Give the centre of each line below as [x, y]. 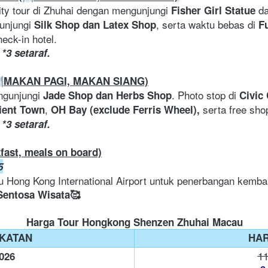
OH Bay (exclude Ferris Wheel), [125, 110]
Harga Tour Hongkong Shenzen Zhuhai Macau [134, 222]
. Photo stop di [205, 95]
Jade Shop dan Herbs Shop [107, 95]
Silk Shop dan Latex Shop [95, 25]
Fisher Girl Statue [213, 10]
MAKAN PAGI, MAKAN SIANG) [76, 81]
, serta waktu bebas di [207, 25]
